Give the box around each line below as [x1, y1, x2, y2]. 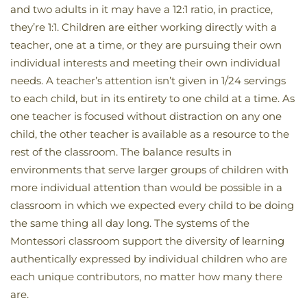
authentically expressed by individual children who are [10, 251, 287, 265]
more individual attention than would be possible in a [10, 180, 282, 194]
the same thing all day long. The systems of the [10, 216, 249, 230]
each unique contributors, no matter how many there [10, 269, 282, 283]
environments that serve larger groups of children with [10, 162, 288, 176]
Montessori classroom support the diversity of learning [10, 234, 284, 247]
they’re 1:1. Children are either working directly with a [10, 20, 277, 34]
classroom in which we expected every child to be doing [10, 198, 294, 212]
